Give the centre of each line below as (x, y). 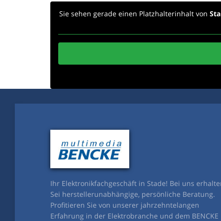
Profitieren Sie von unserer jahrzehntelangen (125, 205)
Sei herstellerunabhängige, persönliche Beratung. (133, 194)
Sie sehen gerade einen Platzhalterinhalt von (134, 13)
